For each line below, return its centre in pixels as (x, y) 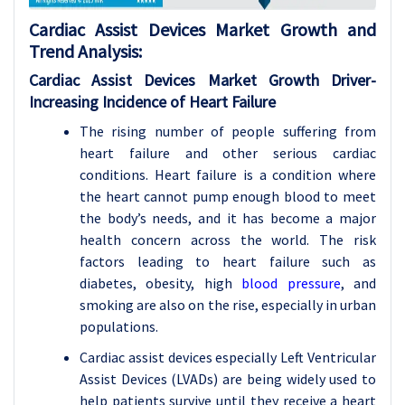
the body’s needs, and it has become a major (228, 218)
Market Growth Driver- (292, 80)
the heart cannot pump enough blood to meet (228, 196)
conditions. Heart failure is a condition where (228, 174)
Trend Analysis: (87, 51)
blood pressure (286, 283)
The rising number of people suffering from (228, 131)
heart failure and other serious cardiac (228, 153)
